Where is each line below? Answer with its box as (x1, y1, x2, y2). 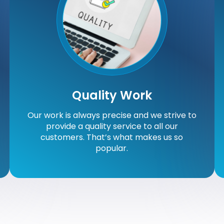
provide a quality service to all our (45, 120, 178, 132)
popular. (95, 142, 128, 154)
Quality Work (71, 86, 152, 103)
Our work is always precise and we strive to (27, 109, 196, 121)
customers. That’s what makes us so (40, 131, 183, 143)
